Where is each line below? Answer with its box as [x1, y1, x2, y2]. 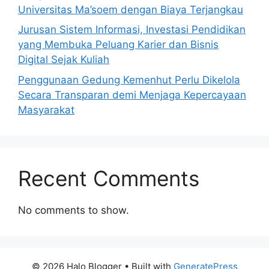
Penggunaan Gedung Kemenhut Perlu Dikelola [18, 73, 240, 86]
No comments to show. [18, 204, 129, 216]
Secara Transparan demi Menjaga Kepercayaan [18, 88, 246, 101]
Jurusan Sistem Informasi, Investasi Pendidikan [18, 23, 246, 36]
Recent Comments [18, 165, 199, 191]
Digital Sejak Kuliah [18, 53, 109, 66]
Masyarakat [18, 103, 74, 116]
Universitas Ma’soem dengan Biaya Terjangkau [18, 3, 243, 16]
